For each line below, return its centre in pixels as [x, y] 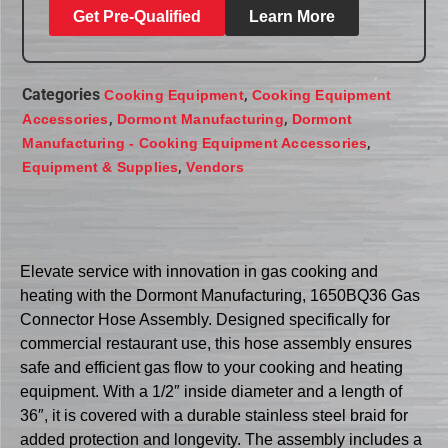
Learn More [292, 17]
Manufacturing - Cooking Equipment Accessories [195, 143]
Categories [61, 95]
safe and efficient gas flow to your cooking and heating [211, 367]
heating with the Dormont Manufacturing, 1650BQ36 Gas [220, 295]
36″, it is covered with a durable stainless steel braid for [214, 415]
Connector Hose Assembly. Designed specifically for [205, 319]
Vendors [215, 167]
